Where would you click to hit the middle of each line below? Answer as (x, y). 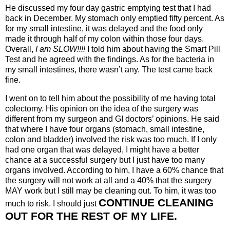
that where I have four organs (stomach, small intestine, (105, 129)
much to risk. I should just (52, 204)
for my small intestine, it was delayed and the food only (104, 29)
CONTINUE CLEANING (156, 203)
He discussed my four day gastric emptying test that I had (108, 8)
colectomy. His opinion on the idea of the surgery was (102, 109)
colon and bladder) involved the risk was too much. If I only (111, 140)
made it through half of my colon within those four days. (104, 39)
